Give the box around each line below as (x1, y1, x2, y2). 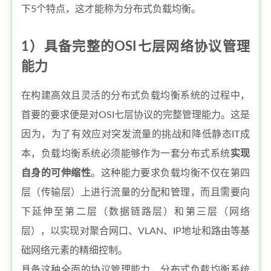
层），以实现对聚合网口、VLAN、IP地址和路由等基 (21, 226, 250, 236)
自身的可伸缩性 (21, 168, 91, 178)
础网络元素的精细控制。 (21, 246, 128, 255)
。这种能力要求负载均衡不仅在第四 (91, 168, 250, 178)
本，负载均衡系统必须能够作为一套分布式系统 (21, 149, 230, 158)
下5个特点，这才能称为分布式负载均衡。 (21, 4, 201, 14)
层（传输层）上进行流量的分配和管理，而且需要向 (21, 188, 250, 197)
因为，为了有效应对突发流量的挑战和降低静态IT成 (21, 129, 250, 139)
